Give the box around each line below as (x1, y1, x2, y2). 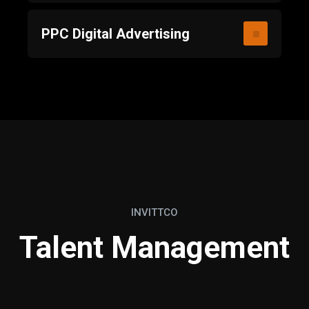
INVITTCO (131, 206, 178, 219)
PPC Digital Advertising (41, 25, 190, 42)
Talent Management (19, 229, 290, 266)
